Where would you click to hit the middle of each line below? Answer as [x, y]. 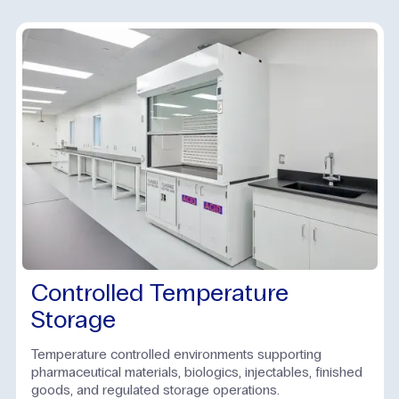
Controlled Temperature [160, 293]
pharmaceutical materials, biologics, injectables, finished [197, 371]
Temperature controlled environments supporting [176, 354]
